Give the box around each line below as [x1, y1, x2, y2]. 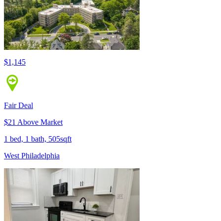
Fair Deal [4, 101, 33, 110]
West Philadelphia [4, 151, 60, 160]
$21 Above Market [4, 118, 63, 127]
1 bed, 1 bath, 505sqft [4, 135, 72, 144]
